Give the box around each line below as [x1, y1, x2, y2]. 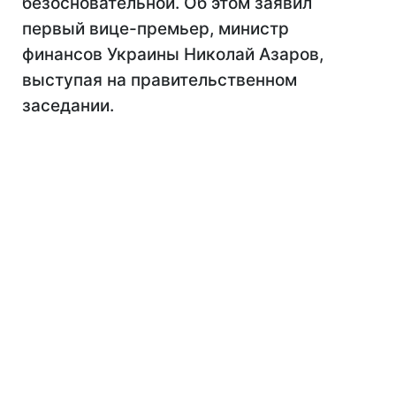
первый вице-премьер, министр [22, 19, 289, 39]
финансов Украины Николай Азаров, [22, 44, 324, 65]
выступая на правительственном [22, 70, 297, 90]
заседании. [22, 95, 114, 116]
